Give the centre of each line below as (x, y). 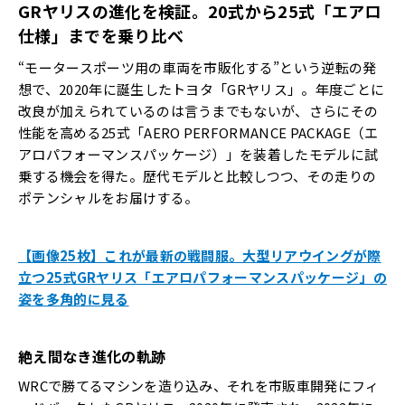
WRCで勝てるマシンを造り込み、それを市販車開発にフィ (199, 386)
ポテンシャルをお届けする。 (108, 198)
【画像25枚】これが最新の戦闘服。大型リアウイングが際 (200, 256)
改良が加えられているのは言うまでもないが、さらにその (198, 111)
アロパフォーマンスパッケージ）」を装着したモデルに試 (198, 155)
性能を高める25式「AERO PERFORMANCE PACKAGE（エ (198, 133)
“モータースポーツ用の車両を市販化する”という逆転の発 (198, 68)
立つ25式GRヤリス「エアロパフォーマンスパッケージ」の (202, 278)
